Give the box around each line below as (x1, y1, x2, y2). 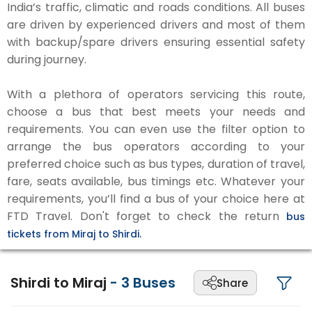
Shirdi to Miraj (10, 273, 110, 292)
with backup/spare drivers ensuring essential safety (7, 34, 305, 50)
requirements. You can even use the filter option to (7, 121, 305, 137)
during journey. (7, 52, 86, 68)
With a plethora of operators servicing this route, (7, 86, 305, 102)
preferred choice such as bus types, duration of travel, (7, 156, 305, 172)
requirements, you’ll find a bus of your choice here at (7, 191, 305, 207)
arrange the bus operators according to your (7, 139, 305, 155)
